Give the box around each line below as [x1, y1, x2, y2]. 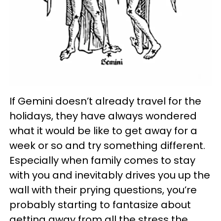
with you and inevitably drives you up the [9, 168, 210, 183]
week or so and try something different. [9, 139, 205, 153]
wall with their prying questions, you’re [9, 183, 197, 197]
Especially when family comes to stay [9, 153, 195, 168]
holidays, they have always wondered [9, 109, 197, 123]
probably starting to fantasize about [9, 198, 191, 212]
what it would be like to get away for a [9, 124, 197, 138]
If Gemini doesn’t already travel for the [9, 94, 201, 109]
